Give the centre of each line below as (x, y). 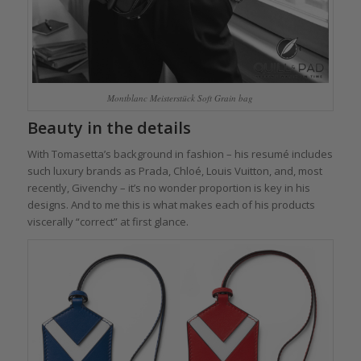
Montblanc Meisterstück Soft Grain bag (180, 98)
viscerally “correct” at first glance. (108, 222)
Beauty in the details (109, 128)
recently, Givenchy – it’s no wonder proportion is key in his (168, 188)
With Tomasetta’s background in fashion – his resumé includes (180, 154)
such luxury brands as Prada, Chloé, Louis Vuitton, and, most (174, 171)
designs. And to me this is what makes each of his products (171, 205)
